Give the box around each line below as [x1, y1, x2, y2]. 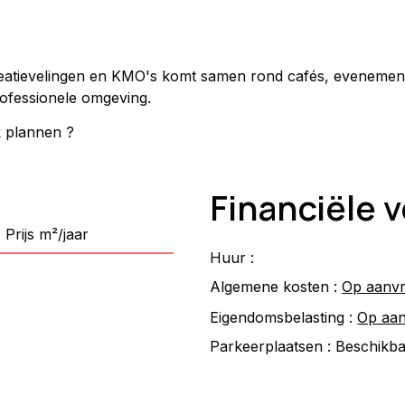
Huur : [210, 249, 255, 268]
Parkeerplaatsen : [210, 337, 332, 356]
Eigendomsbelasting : [210, 308, 353, 327]
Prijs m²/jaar [5, 224, 89, 243]
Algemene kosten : [210, 278, 338, 297]
